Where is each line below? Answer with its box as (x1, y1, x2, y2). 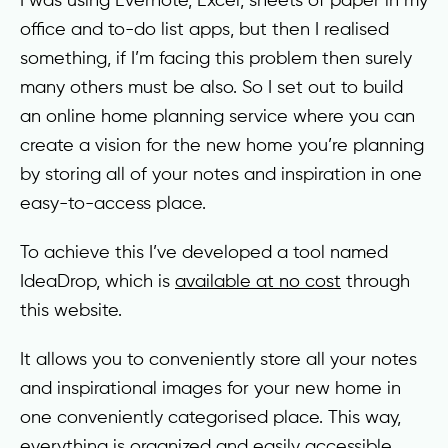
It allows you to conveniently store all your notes (20, 348, 417, 369)
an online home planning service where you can (20, 105, 415, 126)
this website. (20, 299, 122, 320)
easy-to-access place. (20, 192, 206, 213)
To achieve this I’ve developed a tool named (20, 241, 388, 262)
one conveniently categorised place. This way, (20, 406, 401, 427)
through (341, 270, 410, 291)
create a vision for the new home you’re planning (20, 134, 424, 155)
